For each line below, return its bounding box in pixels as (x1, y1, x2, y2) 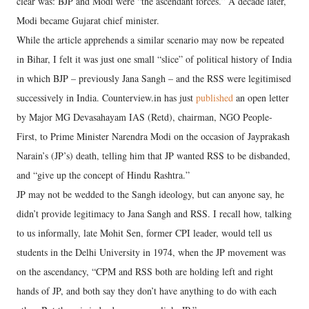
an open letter (233, 91, 289, 104)
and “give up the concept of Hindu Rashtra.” (17, 168, 190, 181)
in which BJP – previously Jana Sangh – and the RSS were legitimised (17, 72, 291, 85)
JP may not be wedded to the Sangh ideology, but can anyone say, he (17, 188, 284, 201)
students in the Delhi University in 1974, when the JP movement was (17, 246, 286, 259)
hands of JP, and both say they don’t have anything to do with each (17, 284, 277, 297)
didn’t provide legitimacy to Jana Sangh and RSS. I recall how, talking (17, 207, 292, 220)
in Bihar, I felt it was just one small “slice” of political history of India (17, 52, 292, 66)
